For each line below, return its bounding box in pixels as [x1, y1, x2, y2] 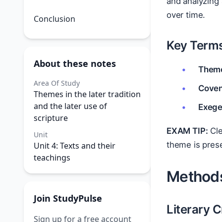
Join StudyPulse [34, 192, 102, 204]
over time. [166, 10, 206, 20]
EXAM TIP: [166, 126, 208, 136]
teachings [34, 152, 70, 163]
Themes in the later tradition [34, 89, 141, 100]
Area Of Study [34, 78, 80, 88]
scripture [34, 112, 68, 123]
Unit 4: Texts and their [34, 140, 115, 151]
